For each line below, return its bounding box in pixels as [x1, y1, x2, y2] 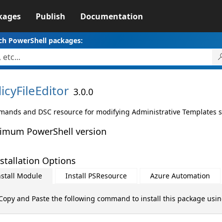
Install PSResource [65, 171, 127, 180]
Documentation [80, 11, 143, 22]
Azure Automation [150, 171, 210, 180]
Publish [35, 11, 65, 22]
